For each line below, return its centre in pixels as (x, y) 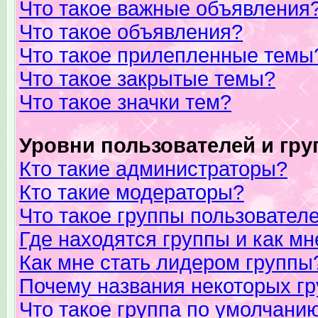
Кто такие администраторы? (153, 169)
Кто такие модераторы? (132, 192)
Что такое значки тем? (125, 102)
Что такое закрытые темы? (147, 79)
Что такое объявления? (131, 32)
